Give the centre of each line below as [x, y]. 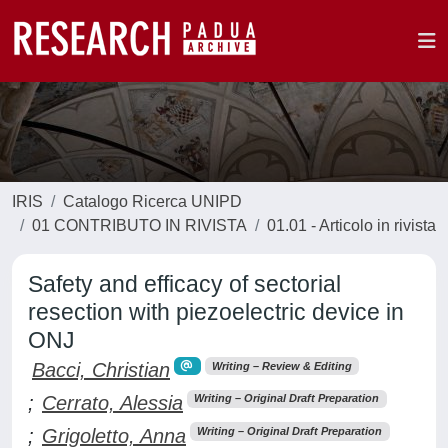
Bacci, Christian [101, 370]
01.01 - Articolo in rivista [351, 225]
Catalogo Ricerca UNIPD [152, 201]
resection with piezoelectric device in [216, 312]
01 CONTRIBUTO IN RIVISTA [139, 225]
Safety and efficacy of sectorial [184, 284]
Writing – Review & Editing [281, 365]
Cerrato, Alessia [112, 402]
